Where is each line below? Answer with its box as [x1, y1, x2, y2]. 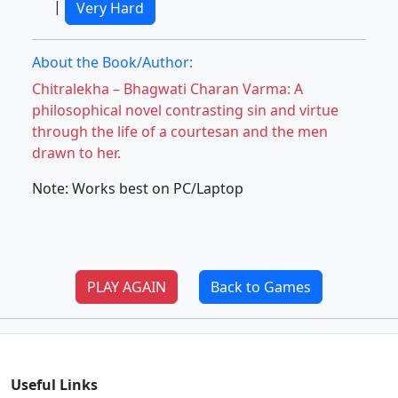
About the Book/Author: [32, 52, 193, 72]
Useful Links [11, 375, 98, 394]
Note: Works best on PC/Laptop [32, 179, 243, 198]
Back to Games [211, 277, 311, 297]
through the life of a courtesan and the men [32, 122, 328, 141]
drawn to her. [32, 143, 121, 163]
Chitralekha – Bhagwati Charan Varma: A [32, 79, 303, 99]
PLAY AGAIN [87, 277, 166, 297]
